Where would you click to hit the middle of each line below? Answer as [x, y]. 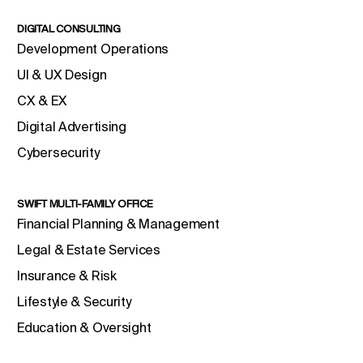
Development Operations [93, 49]
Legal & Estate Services [89, 250]
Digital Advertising [72, 127]
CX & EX [42, 101]
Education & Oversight [84, 328]
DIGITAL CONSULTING [69, 29]
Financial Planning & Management [118, 224]
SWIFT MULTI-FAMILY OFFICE [85, 204]
